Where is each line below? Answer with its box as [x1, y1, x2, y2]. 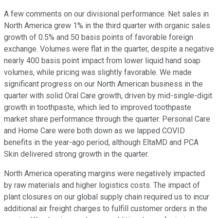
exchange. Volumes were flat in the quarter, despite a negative [4, 44, 214, 54]
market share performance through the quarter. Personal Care [4, 114, 210, 124]
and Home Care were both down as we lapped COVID [4, 126, 185, 136]
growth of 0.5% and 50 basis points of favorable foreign [4, 33, 193, 42]
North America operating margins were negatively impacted [4, 169, 205, 179]
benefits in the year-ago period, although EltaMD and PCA [4, 138, 199, 147]
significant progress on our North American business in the [4, 79, 203, 89]
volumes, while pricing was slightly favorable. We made [4, 68, 192, 77]
